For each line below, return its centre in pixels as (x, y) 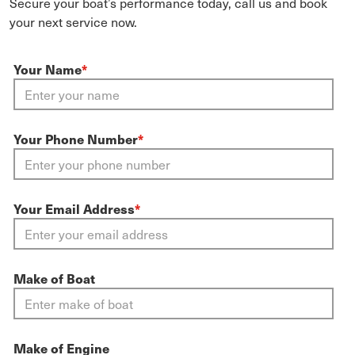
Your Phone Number (76, 138)
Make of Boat (54, 278)
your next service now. (73, 21)
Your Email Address (74, 208)
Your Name (48, 69)
